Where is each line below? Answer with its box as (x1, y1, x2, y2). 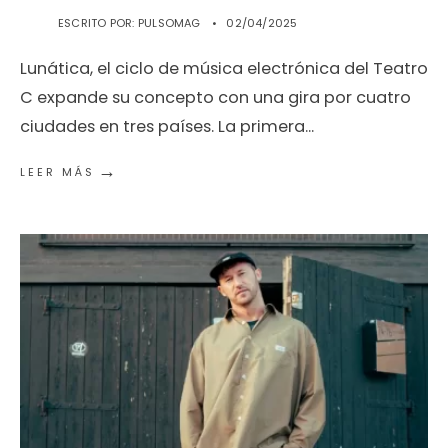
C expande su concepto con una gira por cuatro (20, 86, 411, 109)
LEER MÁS (20, 164, 95, 180)
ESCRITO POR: (58, 15, 138, 31)
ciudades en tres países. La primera (20, 115, 305, 138)
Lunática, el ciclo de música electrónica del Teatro (20, 57, 428, 80)
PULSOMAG (137, 15, 201, 31)
